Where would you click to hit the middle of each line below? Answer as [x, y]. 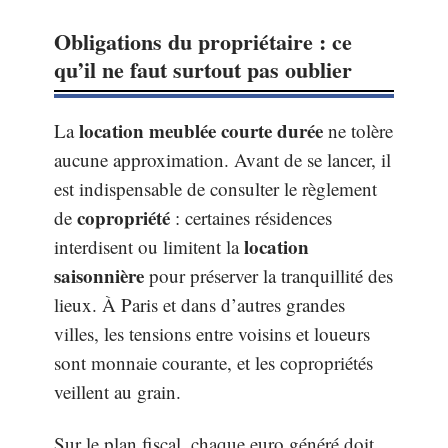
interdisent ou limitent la [149, 246]
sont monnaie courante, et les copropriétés [213, 362]
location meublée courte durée [201, 130]
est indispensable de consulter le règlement [215, 188]
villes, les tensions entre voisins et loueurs [212, 333]
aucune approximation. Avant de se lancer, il [222, 159]
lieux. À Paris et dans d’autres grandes [199, 304]
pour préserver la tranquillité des [268, 275]
